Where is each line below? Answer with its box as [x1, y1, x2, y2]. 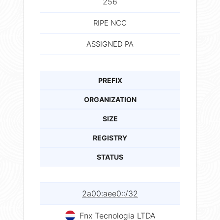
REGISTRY [93, 133, 127, 142]
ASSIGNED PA [86, 39, 134, 49]
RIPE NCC [93, 18, 127, 27]
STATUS [97, 152, 123, 161]
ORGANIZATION [83, 95, 137, 104]
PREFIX [98, 76, 122, 84]
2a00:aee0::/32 [82, 188, 138, 198]
